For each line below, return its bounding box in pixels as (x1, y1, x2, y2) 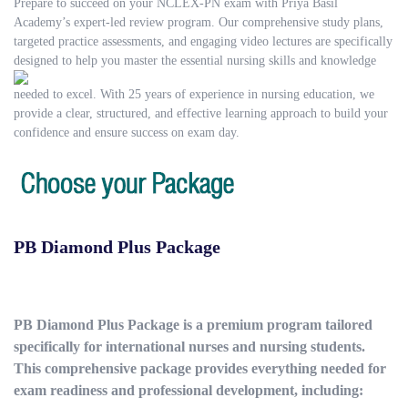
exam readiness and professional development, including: (14, 382, 363, 399)
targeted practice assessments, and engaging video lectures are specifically (14, 35, 393, 49)
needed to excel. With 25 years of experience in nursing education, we (14, 87, 374, 102)
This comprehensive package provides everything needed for (14, 361, 386, 377)
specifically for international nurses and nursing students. (14, 339, 365, 355)
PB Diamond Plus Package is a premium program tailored (14, 317, 372, 333)
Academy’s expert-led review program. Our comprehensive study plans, (14, 15, 383, 30)
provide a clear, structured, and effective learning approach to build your (14, 107, 388, 121)
